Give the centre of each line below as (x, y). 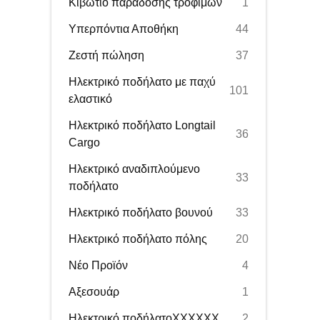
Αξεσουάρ (94, 292)
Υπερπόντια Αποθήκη (124, 29)
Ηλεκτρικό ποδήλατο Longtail (142, 125)
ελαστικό (90, 99)
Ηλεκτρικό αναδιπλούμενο (134, 169)
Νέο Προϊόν (98, 265)
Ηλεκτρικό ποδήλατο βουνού (141, 212)
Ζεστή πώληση (106, 55)
